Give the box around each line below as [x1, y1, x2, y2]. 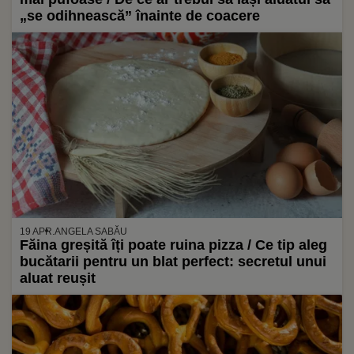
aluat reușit [20, 269, 96, 286]
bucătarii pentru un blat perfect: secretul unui [20, 253, 326, 269]
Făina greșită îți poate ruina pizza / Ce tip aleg [20, 236, 327, 253]
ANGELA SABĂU [55, 225, 127, 237]
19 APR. [20, 225, 55, 237]
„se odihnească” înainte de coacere [20, 7, 260, 24]
